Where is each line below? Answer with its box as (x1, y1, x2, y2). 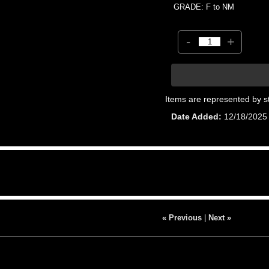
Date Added (171, 111, 219, 121)
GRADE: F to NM (174, 2, 235, 11)
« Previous (162, 213, 202, 222)
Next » (208, 213, 231, 222)
